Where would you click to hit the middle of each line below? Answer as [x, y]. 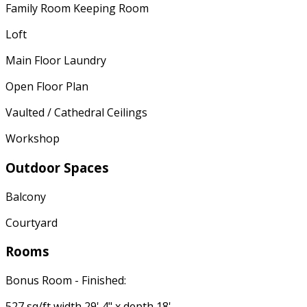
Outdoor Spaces [57, 167]
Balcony [26, 196]
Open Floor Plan [47, 87]
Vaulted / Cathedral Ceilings [76, 113]
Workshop [33, 139]
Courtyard [32, 222]
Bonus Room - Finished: [66, 281]
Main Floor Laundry [56, 61]
